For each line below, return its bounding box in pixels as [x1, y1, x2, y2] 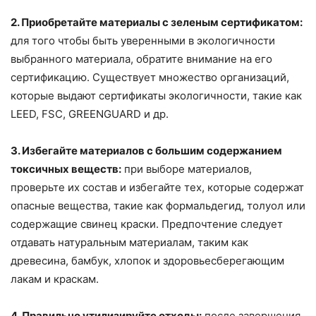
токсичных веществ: [11, 162, 121, 176]
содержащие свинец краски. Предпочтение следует [11, 217, 283, 231]
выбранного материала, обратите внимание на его [11, 51, 272, 66]
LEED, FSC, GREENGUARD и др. [11, 107, 169, 121]
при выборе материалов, [121, 162, 252, 176]
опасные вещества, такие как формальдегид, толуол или [11, 198, 305, 212]
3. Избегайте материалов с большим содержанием [11, 143, 282, 157]
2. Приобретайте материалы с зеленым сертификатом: [11, 15, 303, 29]
